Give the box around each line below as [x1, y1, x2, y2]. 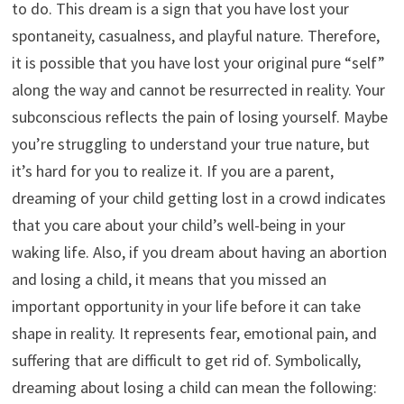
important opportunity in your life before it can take [11, 296, 361, 317]
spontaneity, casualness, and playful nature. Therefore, [11, 25, 380, 47]
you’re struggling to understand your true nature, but [11, 133, 370, 155]
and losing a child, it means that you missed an [11, 269, 326, 290]
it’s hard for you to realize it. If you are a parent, [11, 161, 334, 182]
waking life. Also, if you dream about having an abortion [11, 242, 387, 263]
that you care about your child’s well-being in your [11, 215, 345, 236]
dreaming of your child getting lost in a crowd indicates [11, 188, 386, 209]
